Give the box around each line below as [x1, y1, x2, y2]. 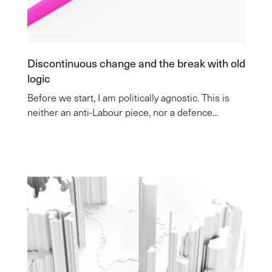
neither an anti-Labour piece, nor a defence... [27, 106, 218, 118]
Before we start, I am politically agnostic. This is [27, 91, 229, 104]
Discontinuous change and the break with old [27, 55, 245, 70]
